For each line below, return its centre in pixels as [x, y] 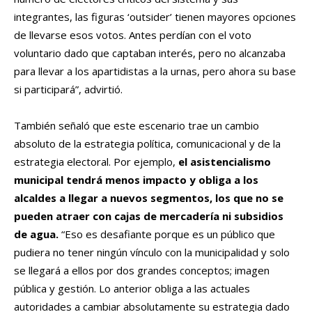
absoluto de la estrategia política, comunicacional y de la [147, 143]
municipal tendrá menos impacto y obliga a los [136, 179]
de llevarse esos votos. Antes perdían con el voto [133, 34]
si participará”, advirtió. [68, 89]
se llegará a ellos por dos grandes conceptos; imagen [142, 270]
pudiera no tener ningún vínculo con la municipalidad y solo [152, 252]
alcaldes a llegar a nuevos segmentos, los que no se [149, 197]
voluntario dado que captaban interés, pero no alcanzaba [150, 53]
